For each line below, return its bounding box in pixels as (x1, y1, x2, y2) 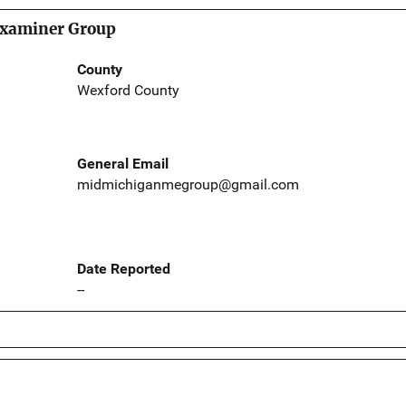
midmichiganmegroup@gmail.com (76, 176, 299, 194)
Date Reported (76, 260, 170, 278)
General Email (76, 155, 169, 173)
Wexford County (76, 82, 179, 100)
